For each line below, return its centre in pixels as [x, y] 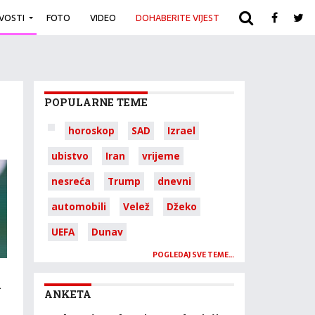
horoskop [91, 130]
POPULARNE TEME [96, 102]
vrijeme [161, 156]
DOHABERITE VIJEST [178, 18]
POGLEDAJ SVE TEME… [193, 255]
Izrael [181, 130]
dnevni [174, 181]
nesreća [71, 181]
